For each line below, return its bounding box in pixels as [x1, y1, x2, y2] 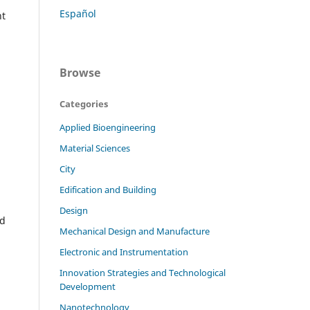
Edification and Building [60, 183, 156, 197]
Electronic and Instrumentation [60, 246, 188, 259]
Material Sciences [60, 142, 130, 155]
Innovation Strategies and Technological [60, 266, 226, 280]
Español [60, 7, 96, 21]
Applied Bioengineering [60, 121, 156, 134]
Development [60, 280, 116, 293]
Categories [60, 98, 108, 111]
